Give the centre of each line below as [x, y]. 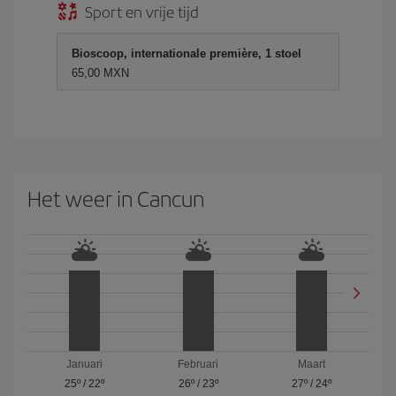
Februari [198, 364]
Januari [84, 364]
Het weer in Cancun [116, 198]
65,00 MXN [100, 73]
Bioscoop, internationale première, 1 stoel [187, 53]
